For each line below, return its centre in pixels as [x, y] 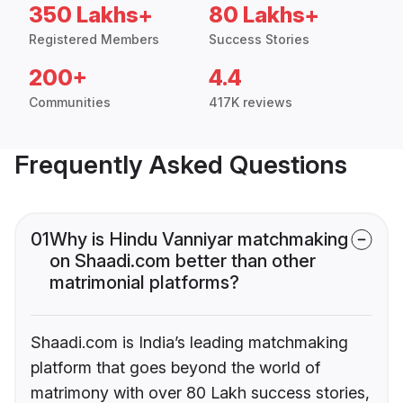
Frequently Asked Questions [181, 165]
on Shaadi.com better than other [183, 261]
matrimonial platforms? [144, 283]
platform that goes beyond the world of [175, 368]
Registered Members [94, 40]
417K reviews [251, 103]
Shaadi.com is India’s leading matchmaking [189, 343]
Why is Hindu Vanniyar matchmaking [199, 240]
